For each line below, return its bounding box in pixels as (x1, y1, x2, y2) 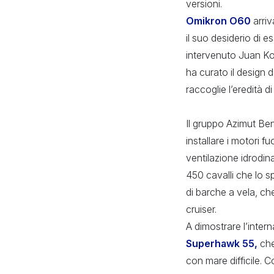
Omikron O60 (186, 14, 251, 27)
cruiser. (186, 202, 217, 215)
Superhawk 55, (186, 237, 257, 250)
